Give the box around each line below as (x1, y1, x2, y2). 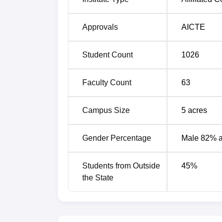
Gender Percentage (82, 133, 151, 142)
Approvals (82, 22, 118, 31)
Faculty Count (82, 78, 131, 87)
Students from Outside (82, 161, 160, 170)
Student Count (82, 50, 133, 59)
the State (82, 173, 113, 182)
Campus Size (82, 106, 130, 114)
